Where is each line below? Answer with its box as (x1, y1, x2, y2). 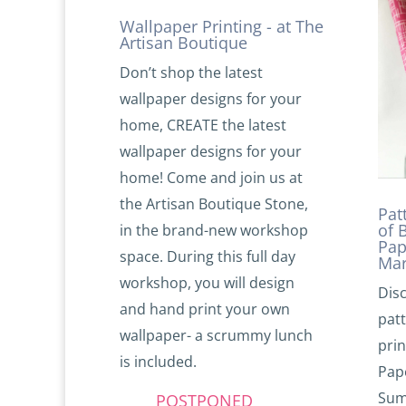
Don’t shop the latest (120, 63, 263, 83)
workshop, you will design (120, 273, 295, 294)
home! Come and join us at (120, 168, 303, 188)
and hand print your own (120, 299, 290, 320)
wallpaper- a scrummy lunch (120, 325, 313, 346)
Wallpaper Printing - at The (120, 15, 324, 38)
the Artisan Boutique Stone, (120, 194, 308, 215)
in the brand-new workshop (120, 220, 308, 241)
